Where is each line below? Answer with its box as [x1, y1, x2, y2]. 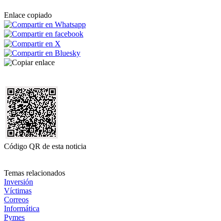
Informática [4, 204, 39, 213]
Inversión [4, 178, 33, 186]
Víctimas [4, 186, 32, 195]
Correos [4, 195, 29, 204]
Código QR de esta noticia [4, 142, 86, 151]
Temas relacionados [4, 169, 65, 178]
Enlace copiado [4, 10, 52, 19]
